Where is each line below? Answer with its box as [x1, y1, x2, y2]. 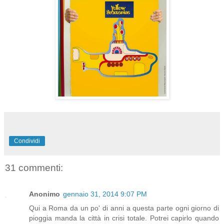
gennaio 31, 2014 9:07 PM [63, 189, 147, 198]
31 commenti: [5, 162, 63, 173]
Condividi [14, 137, 40, 145]
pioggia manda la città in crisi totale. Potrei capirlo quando [29, 213, 219, 222]
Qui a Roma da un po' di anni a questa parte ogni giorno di [29, 203, 219, 212]
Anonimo [29, 189, 60, 198]
